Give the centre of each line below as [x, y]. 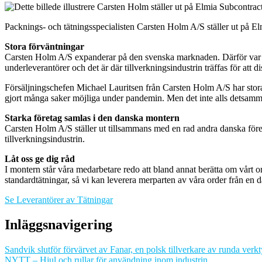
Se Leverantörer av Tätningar [59, 200]
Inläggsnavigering [58, 225]
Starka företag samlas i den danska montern [92, 118]
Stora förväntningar [44, 47]
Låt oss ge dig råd [40, 159]
